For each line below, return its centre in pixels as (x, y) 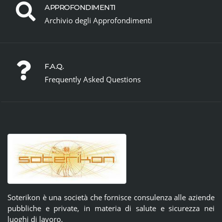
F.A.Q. (54, 66)
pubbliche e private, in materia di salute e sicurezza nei (111, 208)
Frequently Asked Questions (93, 79)
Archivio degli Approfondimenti (98, 20)
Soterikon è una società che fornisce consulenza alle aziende (111, 197)
